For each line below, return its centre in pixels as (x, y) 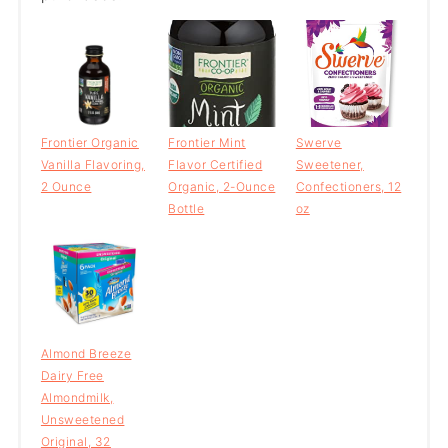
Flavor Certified (215, 165)
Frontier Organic (89, 143)
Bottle (186, 209)
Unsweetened (82, 419)
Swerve (318, 143)
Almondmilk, (77, 397)
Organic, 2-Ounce (222, 187)
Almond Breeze (86, 353)
